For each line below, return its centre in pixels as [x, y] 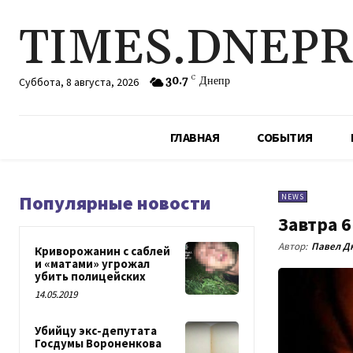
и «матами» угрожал [92, 264]
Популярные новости [115, 203]
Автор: [292, 247]
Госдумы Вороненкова [98, 343]
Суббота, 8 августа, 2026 [79, 82]
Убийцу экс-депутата [96, 331]
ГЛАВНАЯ [195, 137]
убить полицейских [90, 276]
